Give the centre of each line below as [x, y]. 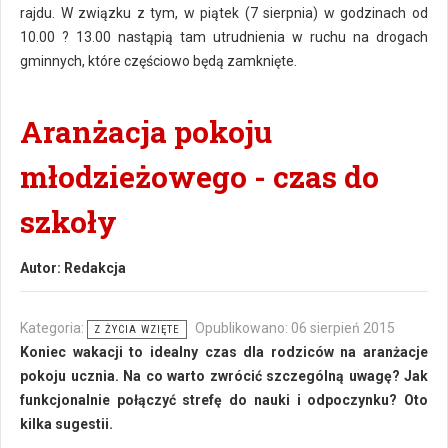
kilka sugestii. [66, 424]
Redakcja [95, 268]
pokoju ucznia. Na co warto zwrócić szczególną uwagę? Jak [224, 376]
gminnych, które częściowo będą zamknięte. [158, 61]
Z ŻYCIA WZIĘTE [137, 329]
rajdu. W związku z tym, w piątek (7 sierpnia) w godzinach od [224, 13]
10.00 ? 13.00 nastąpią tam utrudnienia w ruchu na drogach [224, 37]
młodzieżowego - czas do [199, 176]
